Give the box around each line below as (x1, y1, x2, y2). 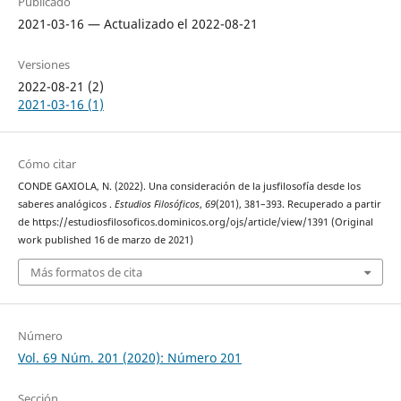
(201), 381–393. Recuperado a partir (215, 198, 381, 211)
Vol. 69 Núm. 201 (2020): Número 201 (17, 348, 242, 366)
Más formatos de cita (30, 263, 142, 280)
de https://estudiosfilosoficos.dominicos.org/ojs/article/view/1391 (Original (17, 216, 373, 229)
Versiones (17, 56, 70, 73)
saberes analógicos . (17, 198, 115, 211)
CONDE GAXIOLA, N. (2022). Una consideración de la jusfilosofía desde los (17, 180, 361, 193)
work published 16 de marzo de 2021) (17, 234, 193, 247)
